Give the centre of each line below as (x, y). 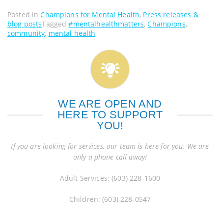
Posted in (24, 15)
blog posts (25, 24)
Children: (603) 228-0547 (110, 199)
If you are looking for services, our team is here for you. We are (110, 146)
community (26, 33)
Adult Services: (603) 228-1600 (110, 178)
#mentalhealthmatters (106, 24)
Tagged (55, 24)
